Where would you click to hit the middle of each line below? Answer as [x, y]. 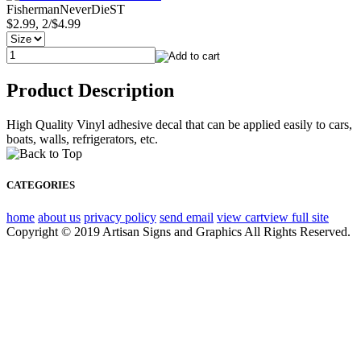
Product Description [90, 91]
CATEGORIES [41, 185]
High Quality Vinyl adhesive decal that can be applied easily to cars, [179, 125]
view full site [296, 217]
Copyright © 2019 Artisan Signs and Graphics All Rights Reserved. [178, 231]
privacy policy [120, 217]
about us [59, 217]
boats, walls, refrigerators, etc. [82, 139]
